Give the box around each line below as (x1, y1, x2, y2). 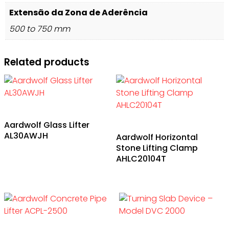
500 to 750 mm (9, 22, 70, 35)
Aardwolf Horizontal (116, 131, 198, 144)
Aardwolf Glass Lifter (4, 119, 89, 131)
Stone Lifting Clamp (116, 142, 198, 154)
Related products (4, 55, 89, 69)
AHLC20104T (116, 153, 167, 165)
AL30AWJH (4, 130, 48, 142)
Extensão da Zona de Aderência (9, 6, 148, 18)
